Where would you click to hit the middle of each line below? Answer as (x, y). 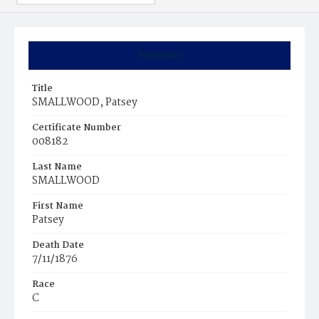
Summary (159, 55)
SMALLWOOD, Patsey (85, 103)
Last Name (57, 167)
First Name (58, 206)
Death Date (58, 245)
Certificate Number (77, 128)
